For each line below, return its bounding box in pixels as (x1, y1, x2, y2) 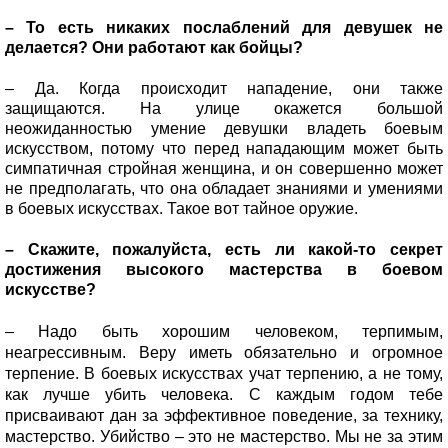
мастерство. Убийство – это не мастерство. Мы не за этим (5, 427, 443, 445)
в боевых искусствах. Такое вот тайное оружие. (5, 199, 358, 217)
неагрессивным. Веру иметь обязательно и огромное (5, 343, 443, 361)
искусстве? (5, 280, 96, 298)
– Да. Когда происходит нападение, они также (5, 79, 443, 97)
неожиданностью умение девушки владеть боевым (5, 119, 443, 137)
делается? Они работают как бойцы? (5, 38, 303, 56)
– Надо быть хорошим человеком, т (5, 322, 369, 340)
